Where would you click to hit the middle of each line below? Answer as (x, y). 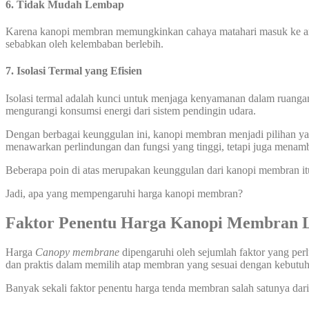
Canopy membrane (79, 252)
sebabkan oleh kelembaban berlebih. (84, 44)
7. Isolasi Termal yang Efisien (74, 71)
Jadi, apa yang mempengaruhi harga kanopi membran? (124, 193)
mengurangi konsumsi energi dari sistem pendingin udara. (131, 110)
